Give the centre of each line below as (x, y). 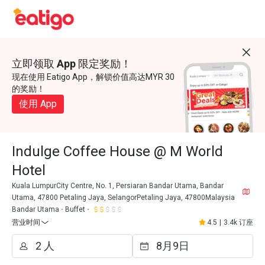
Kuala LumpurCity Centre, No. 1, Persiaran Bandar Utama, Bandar (118, 186)
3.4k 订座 (238, 222)
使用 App (38, 104)
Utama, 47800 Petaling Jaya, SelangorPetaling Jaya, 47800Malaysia (123, 198)
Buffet (75, 209)
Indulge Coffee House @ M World (117, 151)
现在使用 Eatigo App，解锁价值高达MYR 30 (93, 77)
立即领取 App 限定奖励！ (72, 64)
